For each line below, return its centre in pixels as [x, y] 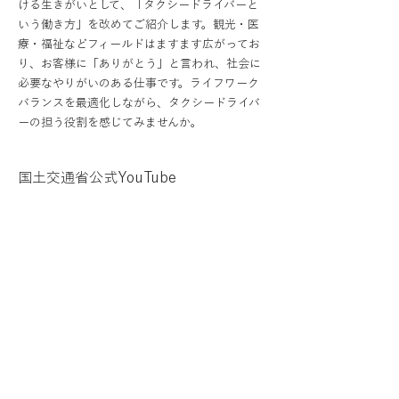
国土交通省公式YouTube [97, 178]
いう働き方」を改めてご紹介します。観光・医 [138, 25]
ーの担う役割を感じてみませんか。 [110, 123]
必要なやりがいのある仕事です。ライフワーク [138, 84]
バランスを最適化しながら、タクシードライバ [139, 103]
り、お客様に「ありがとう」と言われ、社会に [139, 64]
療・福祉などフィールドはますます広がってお [139, 45]
